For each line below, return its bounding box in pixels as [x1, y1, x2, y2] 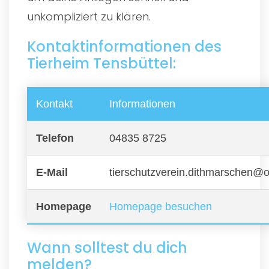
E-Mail [36, 166, 68, 178]
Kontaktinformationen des [27, 36, 222, 56]
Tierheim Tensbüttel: [27, 53, 176, 73]
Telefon [36, 131, 74, 144]
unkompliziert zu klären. [27, 8, 151, 24]
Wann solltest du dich [27, 237, 187, 258]
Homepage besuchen [109, 200, 212, 213]
